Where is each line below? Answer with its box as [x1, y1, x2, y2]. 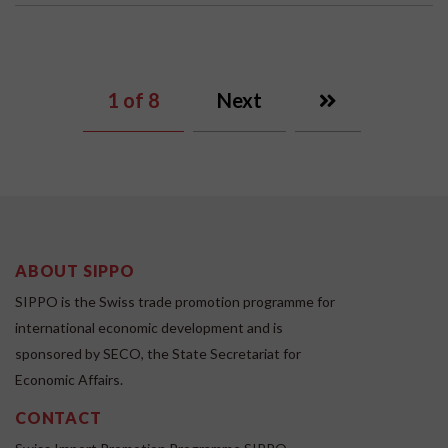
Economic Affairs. [15, 371, 123, 389]
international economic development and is [15, 319, 283, 337]
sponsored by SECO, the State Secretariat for [15, 345, 301, 363]
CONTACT [15, 408, 102, 428]
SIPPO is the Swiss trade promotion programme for [15, 293, 335, 311]
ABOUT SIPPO [15, 261, 135, 281]
